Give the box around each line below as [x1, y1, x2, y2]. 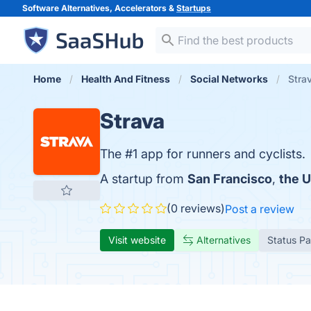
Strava [100, 108, 165, 133]
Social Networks [190, 73, 268, 85]
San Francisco [187, 171, 272, 186]
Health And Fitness [81, 73, 170, 85]
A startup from [100, 171, 187, 186]
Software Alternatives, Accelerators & [22, 3, 176, 13]
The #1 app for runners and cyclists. [100, 146, 305, 161]
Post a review [225, 202, 294, 216]
